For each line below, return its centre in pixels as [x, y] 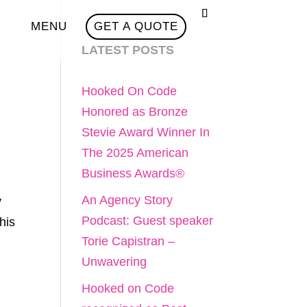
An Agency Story [127, 200]
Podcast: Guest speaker [148, 221]
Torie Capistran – [128, 241]
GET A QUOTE [136, 26]
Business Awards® [133, 173]
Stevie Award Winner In [146, 132]
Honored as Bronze [135, 112]
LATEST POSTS [128, 50]
